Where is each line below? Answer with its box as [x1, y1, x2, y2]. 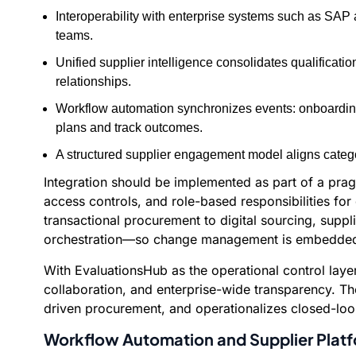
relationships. [56, 75, 131, 88]
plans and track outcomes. [56, 121, 203, 134]
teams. [56, 29, 93, 42]
